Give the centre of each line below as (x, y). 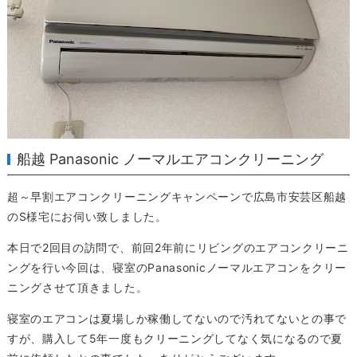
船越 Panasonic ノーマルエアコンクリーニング (171, 159)
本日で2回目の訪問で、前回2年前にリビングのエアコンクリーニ (178, 248)
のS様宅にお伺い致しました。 (87, 217)
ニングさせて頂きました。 (77, 288)
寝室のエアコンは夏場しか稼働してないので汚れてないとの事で (177, 319)
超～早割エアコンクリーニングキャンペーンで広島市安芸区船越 (177, 197)
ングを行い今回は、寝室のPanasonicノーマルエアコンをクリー (177, 268)
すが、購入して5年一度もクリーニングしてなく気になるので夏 (175, 339)
